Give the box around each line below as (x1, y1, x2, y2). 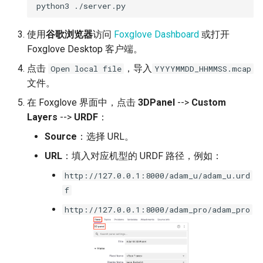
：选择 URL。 (77, 131, 134, 143)
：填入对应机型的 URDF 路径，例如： (62, 150, 222, 162)
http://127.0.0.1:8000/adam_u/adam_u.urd (65, 170, 250, 181)
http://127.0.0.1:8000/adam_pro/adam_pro (65, 204, 250, 215)
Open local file (50, 63, 122, 75)
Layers (27, 112, 58, 123)
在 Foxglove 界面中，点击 (27, 97, 138, 109)
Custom (191, 97, 226, 109)
